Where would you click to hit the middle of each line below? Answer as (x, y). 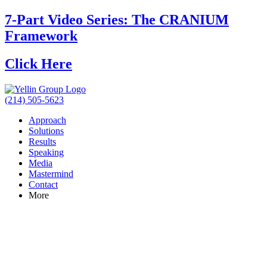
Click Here (38, 63)
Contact (43, 184)
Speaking (46, 152)
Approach (47, 120)
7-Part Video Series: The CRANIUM (117, 19)
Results (42, 141)
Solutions (46, 131)
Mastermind (51, 173)
